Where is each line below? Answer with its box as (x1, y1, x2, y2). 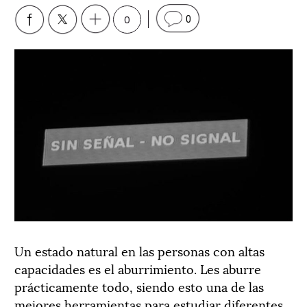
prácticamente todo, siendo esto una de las (14, 277, 264, 296)
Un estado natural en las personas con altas (14, 241, 265, 260)
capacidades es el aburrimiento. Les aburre (14, 259, 261, 278)
